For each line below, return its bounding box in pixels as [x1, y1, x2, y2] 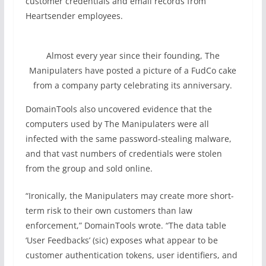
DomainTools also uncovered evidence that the [25, 103, 212, 115]
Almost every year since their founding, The [46, 50, 220, 61]
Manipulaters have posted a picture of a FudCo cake [29, 65, 237, 76]
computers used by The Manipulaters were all [25, 118, 209, 129]
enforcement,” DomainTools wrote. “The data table [25, 220, 226, 231]
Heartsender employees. [25, 10, 123, 21]
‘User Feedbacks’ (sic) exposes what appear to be [25, 235, 218, 246]
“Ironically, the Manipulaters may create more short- [25, 190, 234, 201]
